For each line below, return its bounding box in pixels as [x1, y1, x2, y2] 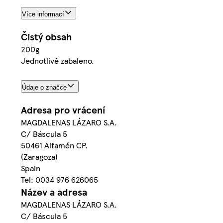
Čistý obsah [21, 30, 72, 43]
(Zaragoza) [21, 150, 58, 162]
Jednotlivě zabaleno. [21, 55, 94, 66]
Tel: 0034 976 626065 [21, 173, 98, 185]
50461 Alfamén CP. [21, 139, 88, 151]
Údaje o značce [22, 83, 67, 91]
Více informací [22, 10, 64, 18]
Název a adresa [21, 185, 87, 199]
